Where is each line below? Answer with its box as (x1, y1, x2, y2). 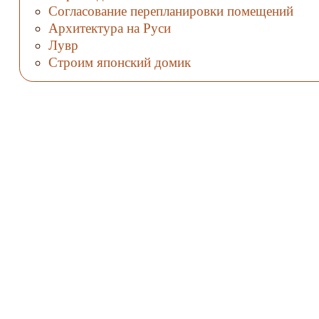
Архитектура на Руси (48, 20, 171, 36)
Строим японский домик (48, 54, 191, 70)
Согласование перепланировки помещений (48, 3, 293, 19)
